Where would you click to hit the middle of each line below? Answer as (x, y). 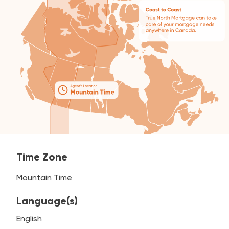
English (29, 218)
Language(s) (47, 201)
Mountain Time (44, 177)
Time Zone (42, 157)
